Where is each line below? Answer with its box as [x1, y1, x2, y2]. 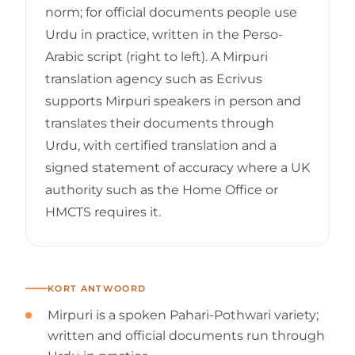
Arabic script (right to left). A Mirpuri [45, 48, 268, 64]
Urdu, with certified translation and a [45, 137, 277, 153]
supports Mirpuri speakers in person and [45, 93, 301, 109]
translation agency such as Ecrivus [45, 71, 262, 86]
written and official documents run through [48, 327, 325, 343]
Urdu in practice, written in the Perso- [45, 26, 283, 42]
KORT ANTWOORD [48, 282, 147, 294]
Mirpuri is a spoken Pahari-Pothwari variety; [48, 307, 319, 323]
